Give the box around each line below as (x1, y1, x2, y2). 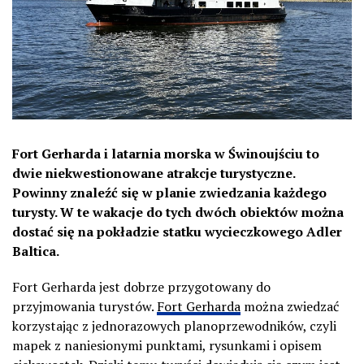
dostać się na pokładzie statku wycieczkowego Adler (12, 222, 342, 240)
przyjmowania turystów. (12, 297, 157, 315)
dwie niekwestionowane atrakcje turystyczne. (12, 163, 295, 182)
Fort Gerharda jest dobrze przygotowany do (12, 277, 271, 296)
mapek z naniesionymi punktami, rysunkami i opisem (12, 336, 322, 354)
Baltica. (12, 241, 59, 260)
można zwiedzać (240, 297, 339, 315)
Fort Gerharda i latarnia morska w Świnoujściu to (12, 144, 319, 162)
